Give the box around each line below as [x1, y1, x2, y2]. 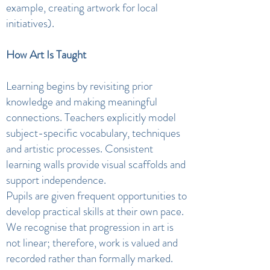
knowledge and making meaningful [6, 93, 157, 110]
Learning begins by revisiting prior [6, 78, 152, 94]
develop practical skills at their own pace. [6, 203, 184, 219]
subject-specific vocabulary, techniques [6, 125, 180, 141]
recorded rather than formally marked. [6, 250, 173, 266]
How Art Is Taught [6, 46, 86, 63]
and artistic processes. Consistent [6, 140, 153, 157]
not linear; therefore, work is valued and [6, 234, 178, 251]
